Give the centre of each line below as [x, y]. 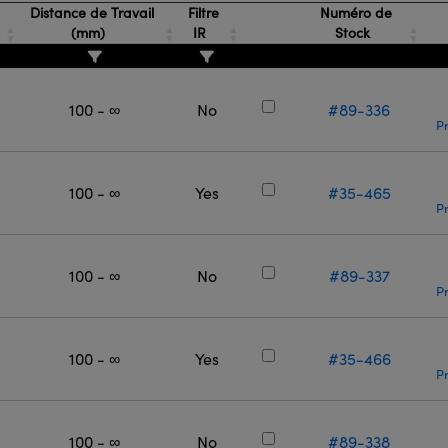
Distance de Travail [89, 12]
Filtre [201, 12]
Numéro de [354, 12]
